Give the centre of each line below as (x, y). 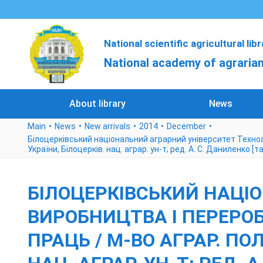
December (186, 126)
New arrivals (107, 126)
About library (97, 104)
